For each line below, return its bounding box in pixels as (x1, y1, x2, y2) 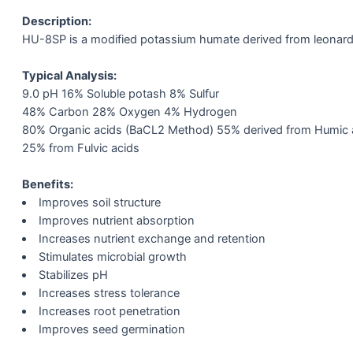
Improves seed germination (38, 322, 185, 337)
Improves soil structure (38, 195, 161, 210)
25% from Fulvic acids (22, 141, 139, 156)
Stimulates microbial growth (38, 250, 187, 265)
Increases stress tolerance (38, 286, 180, 301)
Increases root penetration (38, 304, 180, 319)
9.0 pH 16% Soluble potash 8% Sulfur (22, 87, 219, 102)
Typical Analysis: (22, 69, 117, 84)
